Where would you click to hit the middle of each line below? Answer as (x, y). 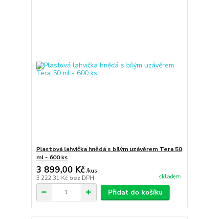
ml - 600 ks (52, 157)
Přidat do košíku (135, 192)
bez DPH (82, 178)
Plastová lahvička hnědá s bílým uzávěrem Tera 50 (109, 149)
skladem (170, 176)
